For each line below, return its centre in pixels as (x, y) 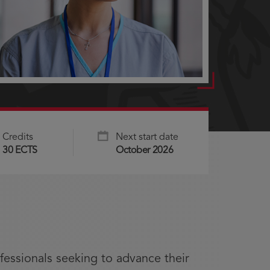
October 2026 (145, 150)
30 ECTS (20, 150)
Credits (18, 137)
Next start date (147, 137)
